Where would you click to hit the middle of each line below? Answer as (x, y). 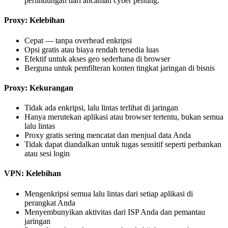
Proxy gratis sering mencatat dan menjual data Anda (108, 135)
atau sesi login (47, 154)
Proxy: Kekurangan (39, 88)
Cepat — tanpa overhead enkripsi (78, 40)
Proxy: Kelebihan (34, 20)
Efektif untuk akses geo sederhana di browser (97, 59)
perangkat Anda (50, 203)
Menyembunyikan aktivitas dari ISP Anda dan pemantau (115, 212)
